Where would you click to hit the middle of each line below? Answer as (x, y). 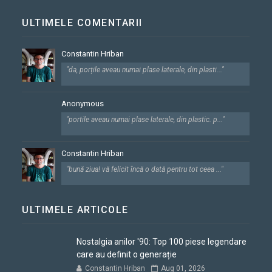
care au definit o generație (127, 255)
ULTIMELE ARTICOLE (75, 210)
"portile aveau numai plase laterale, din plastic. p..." (146, 120)
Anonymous (83, 104)
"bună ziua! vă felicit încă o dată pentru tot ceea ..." (145, 170)
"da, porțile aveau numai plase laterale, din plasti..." (145, 70)
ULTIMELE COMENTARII (82, 23)
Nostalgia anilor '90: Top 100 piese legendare (162, 242)
